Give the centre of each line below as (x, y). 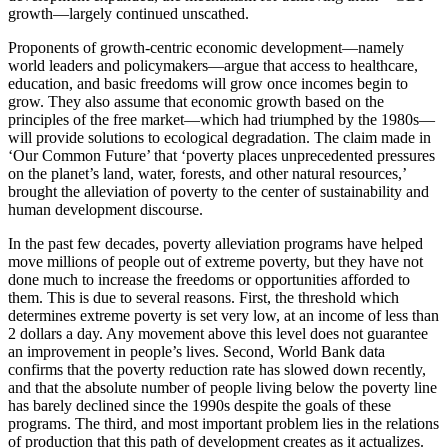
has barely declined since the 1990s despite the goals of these (199, 405)
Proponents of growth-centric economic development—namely (206, 47)
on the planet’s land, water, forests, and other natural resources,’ (207, 173)
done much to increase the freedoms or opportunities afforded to (209, 279)
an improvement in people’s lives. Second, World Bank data (196, 351)
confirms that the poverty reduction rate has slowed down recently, (217, 369)
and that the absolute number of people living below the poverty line (222, 387)
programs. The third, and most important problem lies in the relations (223, 423)
